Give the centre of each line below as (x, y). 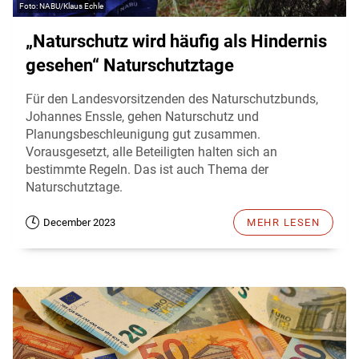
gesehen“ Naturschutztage (130, 65)
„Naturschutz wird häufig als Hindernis (176, 41)
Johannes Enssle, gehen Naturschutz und (142, 116)
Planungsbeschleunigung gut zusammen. (143, 134)
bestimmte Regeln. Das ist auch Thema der (147, 169)
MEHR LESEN (283, 222)
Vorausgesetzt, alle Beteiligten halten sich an (151, 151)
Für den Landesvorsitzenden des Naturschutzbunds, (172, 99)
